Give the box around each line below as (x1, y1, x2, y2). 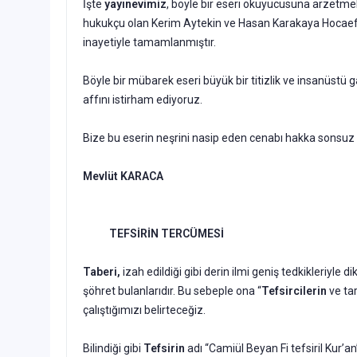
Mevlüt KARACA (83, 169, 163, 182)
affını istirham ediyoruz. (83, 92, 202, 106)
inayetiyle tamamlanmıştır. (83, 35, 216, 49)
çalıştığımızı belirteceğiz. (83, 303, 208, 316)
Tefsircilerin (261, 284, 327, 297)
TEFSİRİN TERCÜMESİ (83, 226, 224, 240)
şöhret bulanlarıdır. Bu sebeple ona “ (83, 284, 261, 297)
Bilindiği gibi (83, 341, 143, 355)
